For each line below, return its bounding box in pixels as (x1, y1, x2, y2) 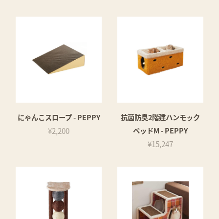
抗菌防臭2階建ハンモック (121, 111, 200, 122)
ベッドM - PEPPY (133, 125, 188, 135)
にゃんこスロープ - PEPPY (17, 111, 100, 122)
